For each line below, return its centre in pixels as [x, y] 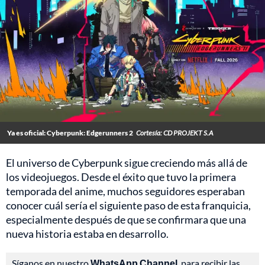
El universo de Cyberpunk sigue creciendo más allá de [127, 163]
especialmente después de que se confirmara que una [126, 220]
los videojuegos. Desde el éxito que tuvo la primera [121, 177]
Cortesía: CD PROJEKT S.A [174, 133]
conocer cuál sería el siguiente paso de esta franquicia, [128, 206]
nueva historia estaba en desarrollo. [87, 234]
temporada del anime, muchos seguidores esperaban [125, 191]
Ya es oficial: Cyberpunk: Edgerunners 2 [70, 133]
